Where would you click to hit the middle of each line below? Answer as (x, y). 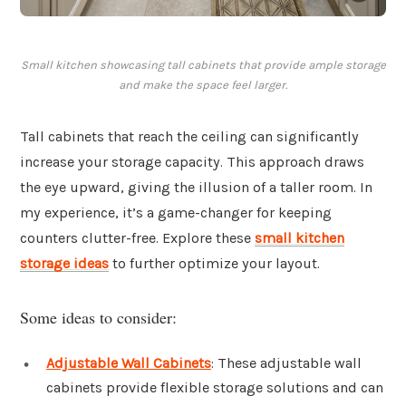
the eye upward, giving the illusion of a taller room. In (196, 188)
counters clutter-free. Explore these (137, 238)
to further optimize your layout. (214, 264)
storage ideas (64, 264)
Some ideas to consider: (98, 317)
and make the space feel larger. (203, 85)
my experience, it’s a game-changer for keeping (176, 213)
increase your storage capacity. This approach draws (192, 162)
